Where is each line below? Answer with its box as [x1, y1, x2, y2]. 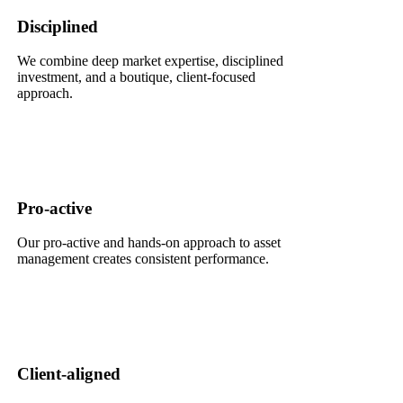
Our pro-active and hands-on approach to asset [16, 234, 281, 250]
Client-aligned [16, 364, 121, 384]
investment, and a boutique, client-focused [16, 68, 255, 85]
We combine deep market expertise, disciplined [16, 52, 283, 68]
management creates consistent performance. [16, 250, 269, 266]
